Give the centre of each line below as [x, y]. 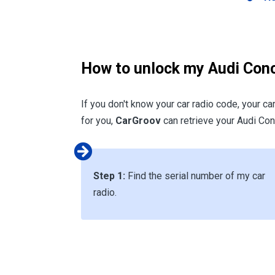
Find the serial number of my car [195, 176]
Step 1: [109, 176]
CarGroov [138, 121]
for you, [98, 121]
